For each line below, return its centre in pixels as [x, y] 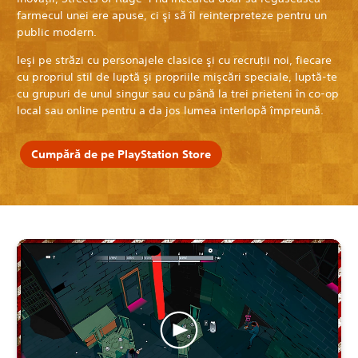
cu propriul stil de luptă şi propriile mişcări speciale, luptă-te [177, 77]
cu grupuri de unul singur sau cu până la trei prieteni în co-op [178, 94]
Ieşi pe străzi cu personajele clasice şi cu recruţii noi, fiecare [174, 60]
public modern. [57, 32]
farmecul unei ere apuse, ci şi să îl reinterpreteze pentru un [172, 16]
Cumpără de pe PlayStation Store [121, 154]
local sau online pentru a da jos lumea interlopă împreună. [170, 111]
